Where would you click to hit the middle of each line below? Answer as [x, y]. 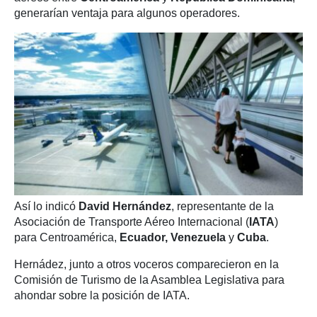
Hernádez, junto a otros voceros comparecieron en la [146, 264]
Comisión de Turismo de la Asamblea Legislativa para [149, 279]
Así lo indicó [46, 206]
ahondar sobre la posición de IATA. [102, 295]
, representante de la [223, 206]
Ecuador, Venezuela [173, 237]
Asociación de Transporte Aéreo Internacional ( [132, 221]
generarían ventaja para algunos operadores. [127, 13]
